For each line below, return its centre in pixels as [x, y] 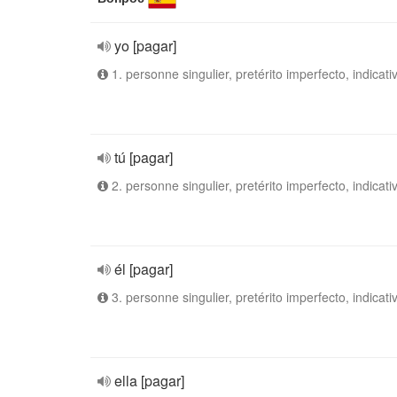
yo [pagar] [145, 46]
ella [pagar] [149, 381]
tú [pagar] [144, 157]
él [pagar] [144, 269]
